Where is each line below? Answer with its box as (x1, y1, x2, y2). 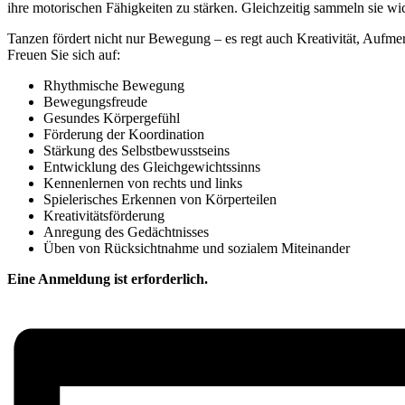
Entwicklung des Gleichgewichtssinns (43, 158, 260, 174)
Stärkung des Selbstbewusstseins (43, 142, 230, 158)
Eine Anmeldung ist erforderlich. (7, 270, 208, 287)
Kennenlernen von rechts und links (43, 174, 242, 191)
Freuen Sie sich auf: (7, 46, 120, 62)
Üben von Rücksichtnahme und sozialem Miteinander (43, 240, 350, 256)
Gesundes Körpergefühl (43, 109, 180, 126)
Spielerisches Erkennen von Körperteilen (43, 191, 277, 207)
